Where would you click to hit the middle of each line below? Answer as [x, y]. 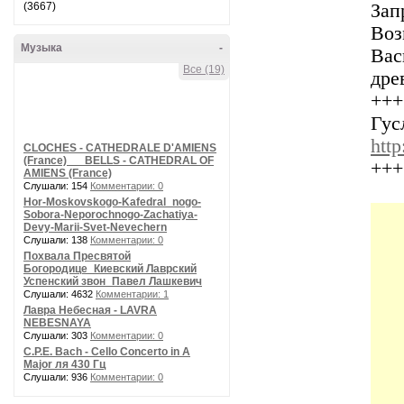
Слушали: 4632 [60, 294]
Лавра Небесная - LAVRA [90, 310]
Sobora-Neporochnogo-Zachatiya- [110, 215]
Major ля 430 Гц [64, 364]
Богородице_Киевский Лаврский [110, 269]
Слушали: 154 [57, 186]
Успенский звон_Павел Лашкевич [113, 281]
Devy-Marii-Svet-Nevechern [95, 227]
